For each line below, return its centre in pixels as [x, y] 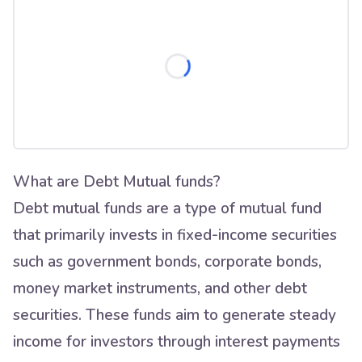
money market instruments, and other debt [160, 288]
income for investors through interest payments [177, 342]
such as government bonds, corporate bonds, [167, 262]
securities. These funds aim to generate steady [175, 315]
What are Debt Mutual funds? [117, 182]
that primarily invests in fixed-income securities [175, 235]
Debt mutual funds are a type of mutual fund [167, 208]
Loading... [225, 62]
